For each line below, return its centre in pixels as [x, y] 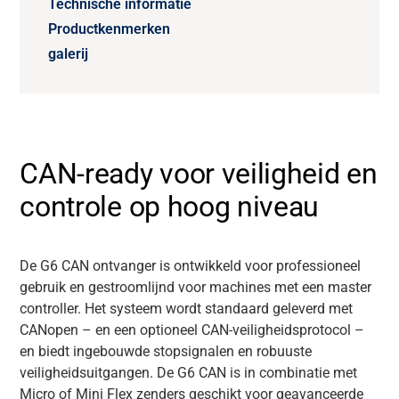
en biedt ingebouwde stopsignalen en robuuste [166, 351]
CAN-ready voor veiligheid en [199, 174]
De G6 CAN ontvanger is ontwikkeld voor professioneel [191, 266]
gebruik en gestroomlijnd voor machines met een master [196, 287]
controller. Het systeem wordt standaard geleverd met [187, 309]
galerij [69, 54]
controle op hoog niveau [170, 207]
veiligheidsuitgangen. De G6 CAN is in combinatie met [189, 373]
